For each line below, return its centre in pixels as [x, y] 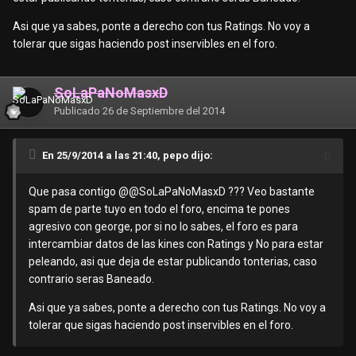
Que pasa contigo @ [79, 192]
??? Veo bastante [270, 192]
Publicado [78, 111]
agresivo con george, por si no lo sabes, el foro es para [163, 227]
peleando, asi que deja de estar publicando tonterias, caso [173, 262]
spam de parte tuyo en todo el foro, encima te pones [159, 209]
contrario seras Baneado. [91, 279]
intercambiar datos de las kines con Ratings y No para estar [176, 244]
